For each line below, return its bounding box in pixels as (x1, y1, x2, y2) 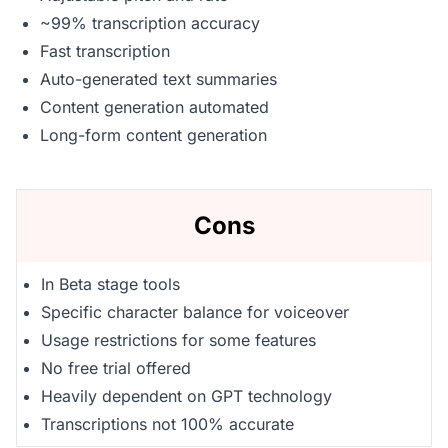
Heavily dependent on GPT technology (41, 385, 332, 406)
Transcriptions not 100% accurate (41, 413, 294, 434)
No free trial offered (41, 357, 191, 378)
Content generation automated (40, 96, 269, 117)
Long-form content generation (40, 124, 267, 145)
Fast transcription (40, 40, 170, 61)
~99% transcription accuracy (40, 12, 260, 33)
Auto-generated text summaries (40, 68, 277, 89)
